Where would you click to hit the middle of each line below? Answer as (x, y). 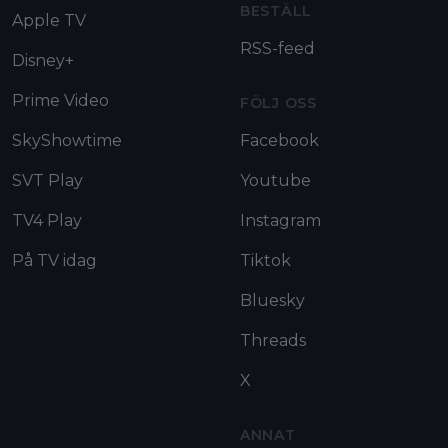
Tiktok (265, 260)
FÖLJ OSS (278, 102)
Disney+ (43, 60)
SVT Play (47, 180)
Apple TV (49, 20)
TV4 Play (47, 220)
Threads (273, 340)
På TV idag (54, 260)
